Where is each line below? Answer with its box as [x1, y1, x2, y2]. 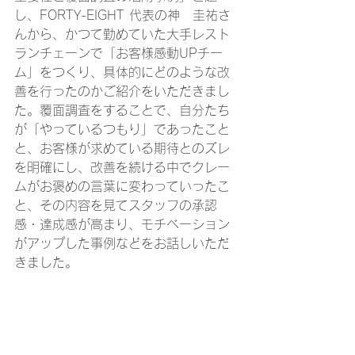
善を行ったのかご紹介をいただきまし [14, 85, 230, 97]
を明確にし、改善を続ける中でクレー [14, 161, 230, 174]
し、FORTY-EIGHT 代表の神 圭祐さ [14, 9, 231, 21]
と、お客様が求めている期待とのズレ [14, 142, 230, 155]
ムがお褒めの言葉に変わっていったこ [14, 180, 230, 193]
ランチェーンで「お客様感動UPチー [14, 47, 223, 59]
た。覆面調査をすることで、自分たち [14, 104, 230, 116]
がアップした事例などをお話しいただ [14, 237, 230, 250]
